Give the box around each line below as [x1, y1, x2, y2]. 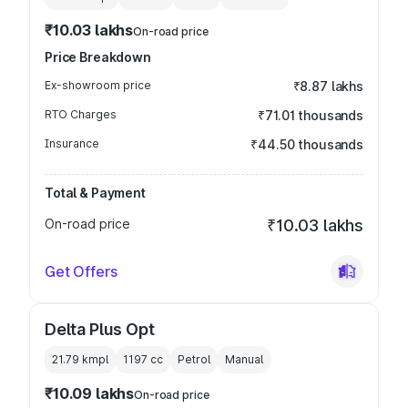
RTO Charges [45, 107, 117, 121]
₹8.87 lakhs [292, 78, 363, 94]
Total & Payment [45, 185, 146, 200]
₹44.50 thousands [250, 137, 363, 152]
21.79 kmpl [52, 352, 108, 366]
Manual [225, 352, 263, 366]
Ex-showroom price [45, 78, 151, 92]
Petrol [178, 352, 210, 366]
